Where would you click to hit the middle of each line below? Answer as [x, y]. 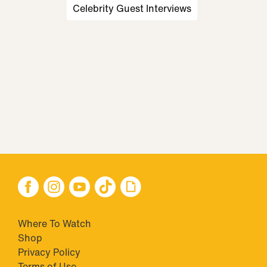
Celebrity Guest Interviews [132, 8]
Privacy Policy [49, 252]
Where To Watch [55, 223]
